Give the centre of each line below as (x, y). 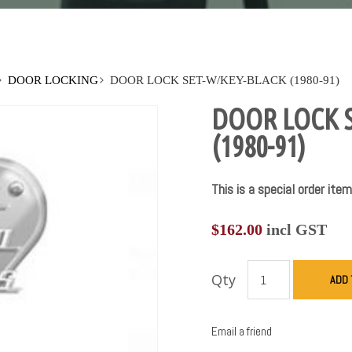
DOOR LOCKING (53, 81)
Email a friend (241, 332)
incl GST (294, 230)
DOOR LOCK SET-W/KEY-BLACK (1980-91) (225, 81)
